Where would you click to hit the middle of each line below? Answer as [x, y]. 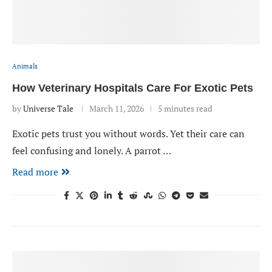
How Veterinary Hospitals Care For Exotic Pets [133, 88]
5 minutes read [185, 108]
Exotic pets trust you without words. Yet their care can [128, 134]
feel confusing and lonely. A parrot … [92, 151]
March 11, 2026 [117, 108]
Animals [25, 66]
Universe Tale [48, 108]
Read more [35, 172]
